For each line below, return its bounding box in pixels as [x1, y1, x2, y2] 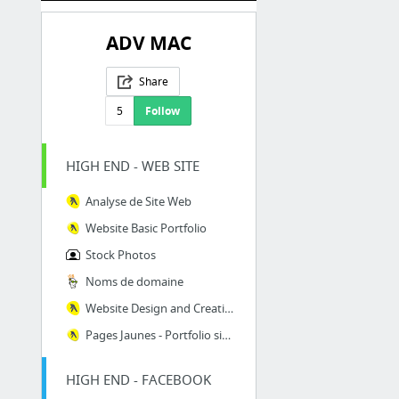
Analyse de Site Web [85, 193, 191, 210]
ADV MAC [105, 30, 191, 57]
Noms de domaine [85, 273, 183, 290]
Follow [145, 103, 181, 119]
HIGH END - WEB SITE [65, 157, 199, 175]
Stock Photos [85, 247, 156, 264]
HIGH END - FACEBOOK [65, 370, 211, 389]
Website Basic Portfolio [85, 220, 207, 237]
